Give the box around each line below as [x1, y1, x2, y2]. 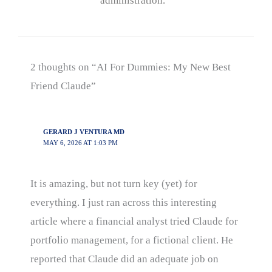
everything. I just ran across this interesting [30, 196, 217, 208]
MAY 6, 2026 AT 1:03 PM [42, 138, 118, 146]
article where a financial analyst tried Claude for [30, 215, 238, 227]
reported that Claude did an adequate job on [30, 253, 219, 265]
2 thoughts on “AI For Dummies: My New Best [30, 61, 231, 73]
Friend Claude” [30, 80, 96, 92]
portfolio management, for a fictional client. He [30, 234, 233, 246]
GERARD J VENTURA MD [42, 127, 124, 135]
